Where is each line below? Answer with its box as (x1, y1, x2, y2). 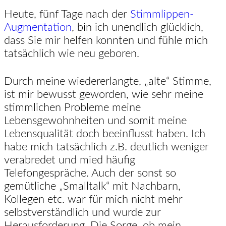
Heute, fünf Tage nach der (4, 9, 130, 20)
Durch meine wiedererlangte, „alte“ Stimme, (4, 76, 211, 87)
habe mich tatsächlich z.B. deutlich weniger (4, 141, 209, 153)
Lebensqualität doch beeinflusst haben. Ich (4, 128, 205, 140)
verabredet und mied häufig (4, 154, 135, 166)
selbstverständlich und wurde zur (4, 207, 161, 218)
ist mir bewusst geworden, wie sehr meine (4, 89, 203, 100)
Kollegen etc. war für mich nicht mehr (4, 194, 183, 205)
